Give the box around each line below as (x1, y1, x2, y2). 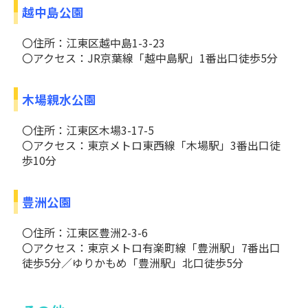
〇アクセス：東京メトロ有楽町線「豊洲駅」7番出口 (22, 239, 280, 256)
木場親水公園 (21, 91, 96, 109)
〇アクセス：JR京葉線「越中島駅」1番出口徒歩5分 (22, 49, 278, 67)
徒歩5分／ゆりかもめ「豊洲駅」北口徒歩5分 (22, 254, 243, 272)
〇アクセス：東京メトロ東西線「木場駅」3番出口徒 (22, 137, 280, 154)
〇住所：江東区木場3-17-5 (22, 122, 154, 139)
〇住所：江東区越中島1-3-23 (22, 34, 165, 52)
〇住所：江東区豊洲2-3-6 (22, 224, 148, 241)
